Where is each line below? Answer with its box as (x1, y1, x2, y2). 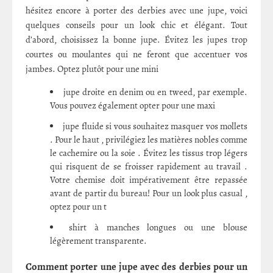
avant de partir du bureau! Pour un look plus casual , (50, 187, 247, 200)
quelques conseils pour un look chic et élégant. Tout (26, 19, 247, 32)
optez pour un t (50, 200, 107, 213)
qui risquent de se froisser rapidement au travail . (50, 160, 247, 173)
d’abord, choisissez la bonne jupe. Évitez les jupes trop (26, 34, 247, 46)
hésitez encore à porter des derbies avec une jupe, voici (26, 4, 247, 17)
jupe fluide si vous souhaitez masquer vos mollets (63, 120, 247, 133)
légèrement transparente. (50, 235, 147, 247)
